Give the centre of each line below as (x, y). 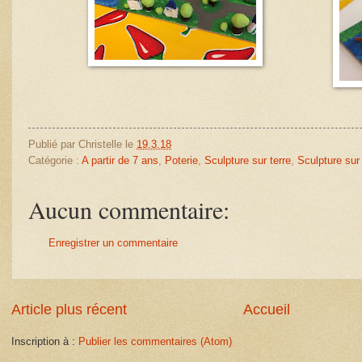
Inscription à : (45, 341)
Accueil (267, 309)
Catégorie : (55, 161)
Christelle (100, 145)
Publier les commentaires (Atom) (155, 341)
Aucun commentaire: (129, 210)
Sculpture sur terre (248, 161)
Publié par (53, 145)
